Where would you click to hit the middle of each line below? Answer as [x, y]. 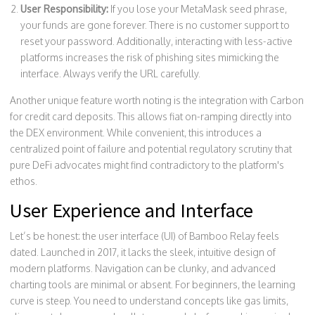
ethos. [24, 181]
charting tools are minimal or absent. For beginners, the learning [153, 285]
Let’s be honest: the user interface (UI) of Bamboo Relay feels [144, 236]
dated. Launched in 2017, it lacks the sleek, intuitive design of [143, 252]
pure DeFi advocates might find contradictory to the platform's [147, 165]
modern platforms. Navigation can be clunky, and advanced [143, 269]
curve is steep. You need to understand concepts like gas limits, [149, 301]
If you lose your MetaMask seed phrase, [198, 9]
